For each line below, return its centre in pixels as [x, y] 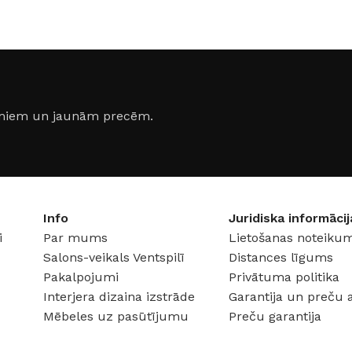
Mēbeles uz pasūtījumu [115, 317]
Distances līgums [281, 258]
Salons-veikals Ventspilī [114, 258]
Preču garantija [275, 317]
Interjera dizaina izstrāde [119, 297]
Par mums [75, 238]
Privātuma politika [284, 277]
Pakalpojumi [81, 277]
